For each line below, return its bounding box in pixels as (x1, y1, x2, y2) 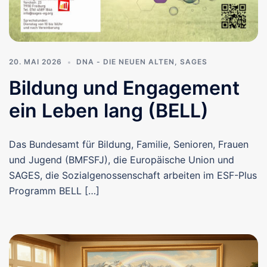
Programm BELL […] (9, 185, 100, 197)
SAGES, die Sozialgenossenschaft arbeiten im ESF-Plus (9, 169, 257, 182)
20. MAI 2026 (9, 57, 62, 67)
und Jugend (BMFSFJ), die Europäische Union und (9, 154, 234, 166)
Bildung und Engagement (9, 76, 240, 100)
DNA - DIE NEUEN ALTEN (76, 57, 175, 67)
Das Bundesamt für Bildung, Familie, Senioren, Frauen (9, 138, 249, 151)
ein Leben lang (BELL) (9, 99, 209, 123)
